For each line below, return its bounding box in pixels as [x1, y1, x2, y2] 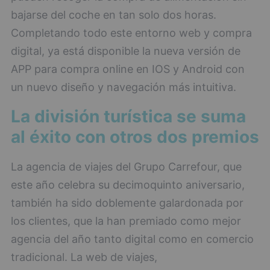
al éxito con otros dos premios [11, 127, 259, 147]
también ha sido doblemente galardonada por [11, 196, 243, 209]
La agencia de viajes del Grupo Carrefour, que [11, 160, 242, 173]
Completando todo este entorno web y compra [11, 27, 252, 39]
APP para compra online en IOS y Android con [11, 63, 245, 75]
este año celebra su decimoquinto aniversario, [11, 178, 245, 191]
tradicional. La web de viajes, [11, 251, 157, 263]
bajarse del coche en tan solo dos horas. [11, 8, 216, 21]
